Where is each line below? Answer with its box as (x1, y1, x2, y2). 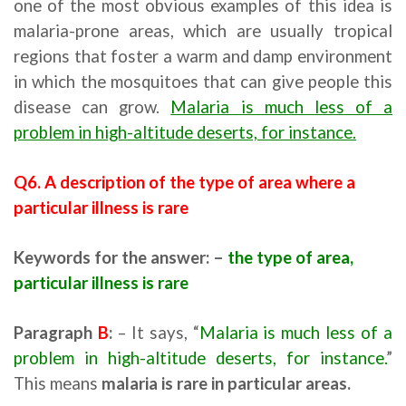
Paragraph (14, 323, 98, 343)
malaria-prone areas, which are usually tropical (14, 21, 392, 41)
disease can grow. (14, 97, 171, 117)
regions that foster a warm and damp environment (14, 46, 392, 66)
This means (14, 373, 101, 393)
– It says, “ (111, 323, 199, 343)
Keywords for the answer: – (14, 247, 224, 267)
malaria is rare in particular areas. (101, 373, 351, 393)
